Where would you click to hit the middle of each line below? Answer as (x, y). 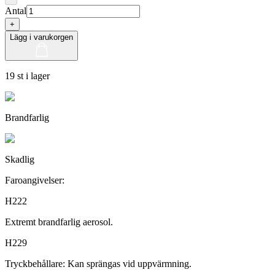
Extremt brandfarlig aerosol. (59, 222)
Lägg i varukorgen (41, 37)
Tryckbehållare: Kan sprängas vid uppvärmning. (98, 263)
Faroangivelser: (35, 180)
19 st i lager (27, 76)
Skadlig (20, 159)
